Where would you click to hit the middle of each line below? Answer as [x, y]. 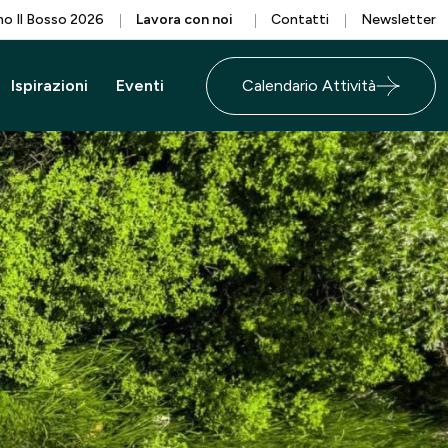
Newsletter [398, 19]
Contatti [300, 19]
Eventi [140, 85]
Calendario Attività [309, 85]
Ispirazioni [49, 85]
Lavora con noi [184, 19]
